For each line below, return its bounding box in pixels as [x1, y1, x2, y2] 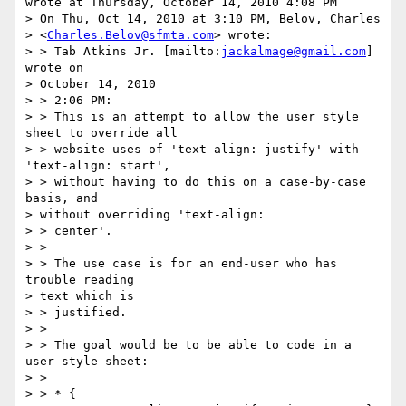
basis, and [25, 191, 105, 206]
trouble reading [25, 273, 141, 287]
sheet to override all [25, 126, 185, 140]
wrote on [25, 61, 91, 75]
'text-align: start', [25, 159, 178, 173]
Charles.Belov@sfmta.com [47, 28, 214, 43]
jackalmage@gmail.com [221, 44, 366, 59]
